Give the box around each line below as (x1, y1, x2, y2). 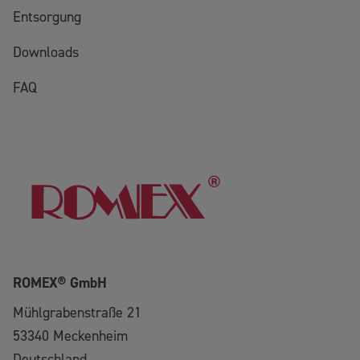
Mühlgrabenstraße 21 (13, 304, 141, 323)
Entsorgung (13, 7, 81, 27)
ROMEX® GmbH (13, 274, 107, 293)
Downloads (13, 43, 79, 62)
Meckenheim (53, 327, 128, 346)
